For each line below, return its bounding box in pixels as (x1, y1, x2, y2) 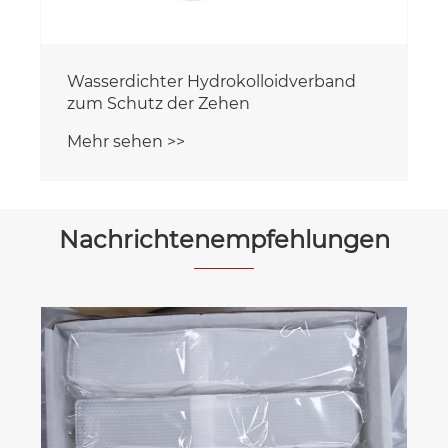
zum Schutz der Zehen (67, 94, 250, 113)
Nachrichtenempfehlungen (58, 224, 390, 254)
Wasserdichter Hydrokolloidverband (67, 72, 356, 91)
